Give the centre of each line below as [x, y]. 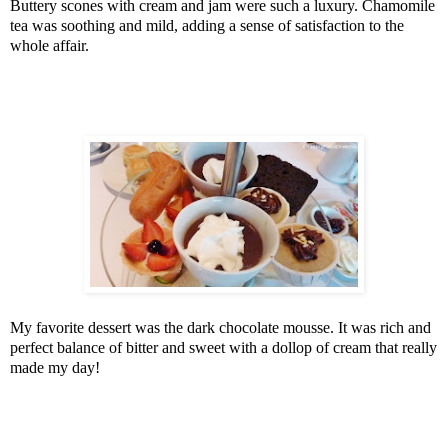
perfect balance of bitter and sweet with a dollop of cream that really [223, 348]
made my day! [55, 368]
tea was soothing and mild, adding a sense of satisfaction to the [207, 26]
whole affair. [49, 46]
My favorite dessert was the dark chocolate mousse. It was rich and [220, 328]
